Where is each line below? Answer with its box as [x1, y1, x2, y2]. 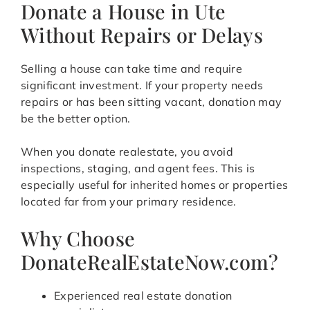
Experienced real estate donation [54, 289, 232, 303]
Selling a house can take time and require [21, 62, 243, 76]
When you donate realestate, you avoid [21, 145, 233, 159]
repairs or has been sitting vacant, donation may [21, 95, 282, 109]
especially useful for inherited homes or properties [21, 178, 289, 192]
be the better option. [21, 111, 131, 126]
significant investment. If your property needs [21, 78, 264, 93]
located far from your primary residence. [21, 194, 237, 209]
